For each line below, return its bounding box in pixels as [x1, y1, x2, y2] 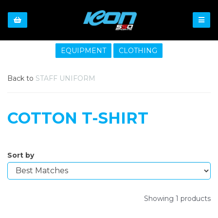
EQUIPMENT [61, 46, 106, 55]
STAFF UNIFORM [36, 73, 95, 83]
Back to [7, 73, 34, 83]
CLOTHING [119, 46, 157, 55]
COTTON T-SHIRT [7, 108, 148, 127]
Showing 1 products [144, 194, 211, 203]
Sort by [7, 150, 34, 160]
